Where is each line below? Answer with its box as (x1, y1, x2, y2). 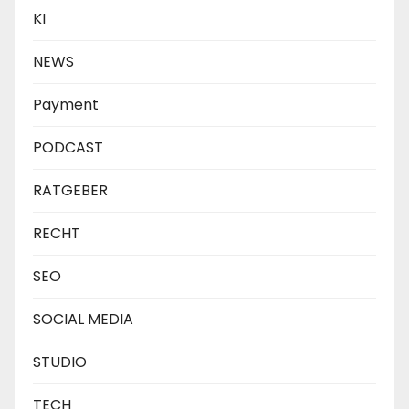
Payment (33, 93, 99, 115)
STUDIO (33, 351, 87, 372)
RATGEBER (33, 179, 108, 201)
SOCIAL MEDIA (33, 308, 133, 330)
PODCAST (33, 136, 103, 158)
